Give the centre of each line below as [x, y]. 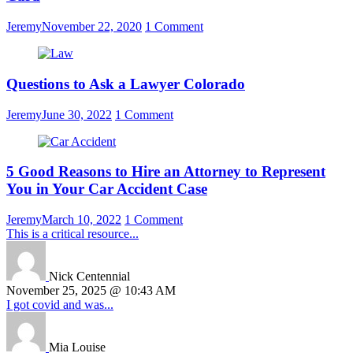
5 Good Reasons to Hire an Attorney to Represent [166, 172]
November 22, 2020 [92, 27]
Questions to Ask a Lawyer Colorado [126, 84]
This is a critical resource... [72, 234]
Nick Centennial [89, 276]
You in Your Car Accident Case [107, 189]
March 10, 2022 [82, 219]
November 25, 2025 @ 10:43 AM [91, 290]
